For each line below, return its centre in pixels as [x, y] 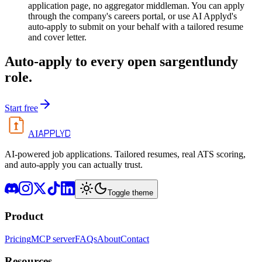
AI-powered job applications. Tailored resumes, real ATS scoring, [125, 154]
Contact [135, 239]
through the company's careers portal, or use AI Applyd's [132, 16]
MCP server [53, 239]
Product [24, 216]
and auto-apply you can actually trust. [74, 165]
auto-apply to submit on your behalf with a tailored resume [136, 26]
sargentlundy [199, 62]
